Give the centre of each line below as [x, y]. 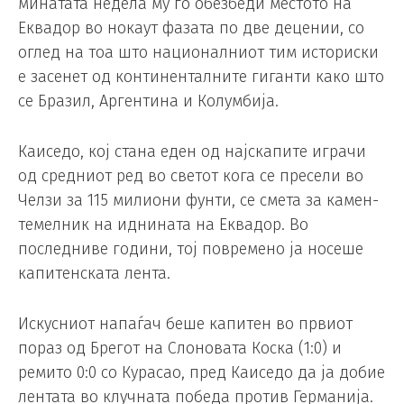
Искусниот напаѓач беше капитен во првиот [185, 323]
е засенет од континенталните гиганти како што [201, 77]
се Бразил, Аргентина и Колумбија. [148, 101]
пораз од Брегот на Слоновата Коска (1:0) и [180, 348]
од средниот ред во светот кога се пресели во [191, 176]
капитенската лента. [94, 274]
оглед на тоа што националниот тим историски [198, 53]
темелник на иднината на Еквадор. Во [163, 225]
